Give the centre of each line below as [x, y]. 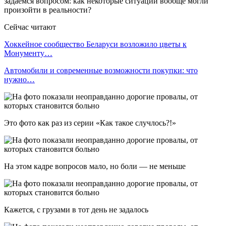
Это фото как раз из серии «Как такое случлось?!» [90, 123]
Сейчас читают [30, 27]
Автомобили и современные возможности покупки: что [101, 70]
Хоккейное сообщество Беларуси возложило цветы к [95, 44]
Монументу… [28, 53]
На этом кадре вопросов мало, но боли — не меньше [95, 166]
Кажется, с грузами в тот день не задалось [76, 209]
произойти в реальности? [48, 10]
